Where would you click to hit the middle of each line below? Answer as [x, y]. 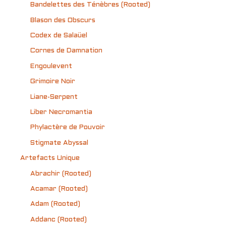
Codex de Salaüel [59, 35]
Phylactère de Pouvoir [68, 128]
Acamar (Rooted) [59, 189]
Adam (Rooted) [55, 204]
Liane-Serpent [54, 97]
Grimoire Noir [53, 82]
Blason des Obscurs [63, 20]
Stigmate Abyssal [59, 143]
